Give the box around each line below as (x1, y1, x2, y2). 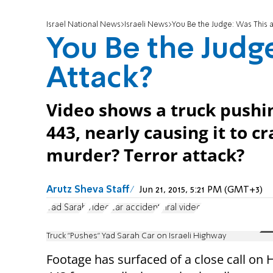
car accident (110, 203, 161, 212)
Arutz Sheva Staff (46, 185, 130, 196)
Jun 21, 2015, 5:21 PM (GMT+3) (140, 185, 263, 196)
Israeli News (124, 21, 168, 29)
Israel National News (46, 21, 121, 29)
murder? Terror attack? (46, 144, 244, 167)
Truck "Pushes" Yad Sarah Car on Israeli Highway (46, 232, 226, 240)
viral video (161, 203, 202, 212)
